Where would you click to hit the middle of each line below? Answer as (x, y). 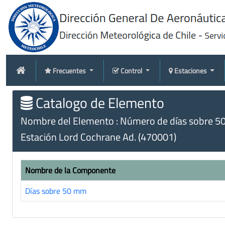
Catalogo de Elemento (98, 103)
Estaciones (191, 70)
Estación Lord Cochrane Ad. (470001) (98, 137)
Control (132, 70)
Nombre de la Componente (70, 170)
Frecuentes (70, 70)
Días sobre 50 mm (56, 191)
